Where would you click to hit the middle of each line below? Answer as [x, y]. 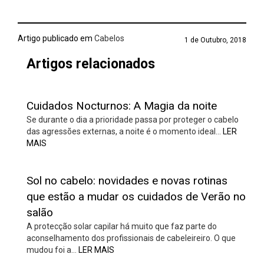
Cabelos [108, 38]
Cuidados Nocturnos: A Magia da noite [122, 106]
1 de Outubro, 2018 [215, 40]
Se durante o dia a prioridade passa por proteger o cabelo [133, 120]
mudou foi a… [52, 250]
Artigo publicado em [55, 38]
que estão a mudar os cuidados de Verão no [136, 197]
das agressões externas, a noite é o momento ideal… [125, 131]
